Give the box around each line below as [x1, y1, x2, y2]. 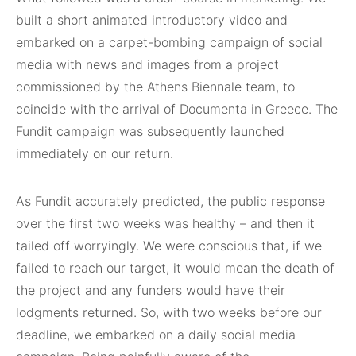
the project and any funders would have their [16, 282, 285, 298]
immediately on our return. [16, 145, 173, 161]
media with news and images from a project [16, 56, 279, 72]
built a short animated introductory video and [16, 12, 288, 28]
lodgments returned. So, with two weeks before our [16, 304, 322, 320]
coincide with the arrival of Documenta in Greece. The [16, 101, 338, 117]
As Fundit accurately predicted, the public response [16, 193, 325, 209]
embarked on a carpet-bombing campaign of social [16, 34, 323, 50]
